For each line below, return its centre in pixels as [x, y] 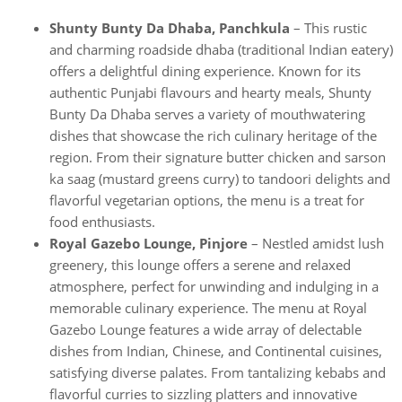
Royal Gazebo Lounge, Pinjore [150, 243]
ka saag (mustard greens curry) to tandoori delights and [220, 179]
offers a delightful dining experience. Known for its [205, 71]
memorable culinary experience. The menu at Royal [208, 308]
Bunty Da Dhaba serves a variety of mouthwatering [207, 114]
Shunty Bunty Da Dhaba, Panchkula [171, 28]
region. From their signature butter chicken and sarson [218, 157]
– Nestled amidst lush [318, 243]
